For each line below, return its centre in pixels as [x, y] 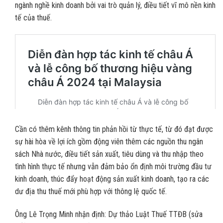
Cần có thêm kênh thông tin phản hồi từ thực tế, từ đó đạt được [114, 129]
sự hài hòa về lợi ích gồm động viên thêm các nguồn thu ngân [109, 141]
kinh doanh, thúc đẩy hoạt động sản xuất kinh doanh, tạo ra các [112, 179]
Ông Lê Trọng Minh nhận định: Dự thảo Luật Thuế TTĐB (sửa [109, 214]
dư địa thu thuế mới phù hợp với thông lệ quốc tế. [91, 191]
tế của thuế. [33, 18]
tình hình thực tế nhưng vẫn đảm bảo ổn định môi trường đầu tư [113, 166]
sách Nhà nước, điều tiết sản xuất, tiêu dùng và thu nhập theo [109, 154]
